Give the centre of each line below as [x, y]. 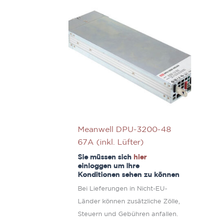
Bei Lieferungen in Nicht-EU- [123, 189]
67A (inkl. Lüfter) [111, 142]
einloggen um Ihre [109, 166]
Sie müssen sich [106, 157]
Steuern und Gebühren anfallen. [128, 214]
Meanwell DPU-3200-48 [125, 130]
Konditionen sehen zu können [129, 175]
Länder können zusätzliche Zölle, [129, 201]
